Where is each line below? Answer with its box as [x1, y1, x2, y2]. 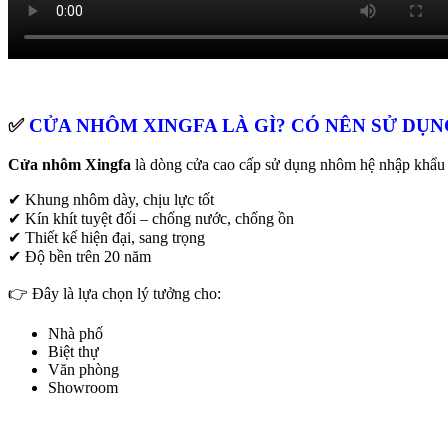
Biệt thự [48, 343, 99, 361]
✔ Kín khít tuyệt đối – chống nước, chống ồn [8, 210, 294, 228]
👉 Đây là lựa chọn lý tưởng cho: [8, 285, 221, 303]
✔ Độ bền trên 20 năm [8, 248, 151, 266]
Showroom [48, 379, 118, 397]
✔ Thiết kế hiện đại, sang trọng [8, 229, 205, 247]
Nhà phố [48, 325, 103, 343]
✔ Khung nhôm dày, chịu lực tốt [8, 191, 214, 209]
